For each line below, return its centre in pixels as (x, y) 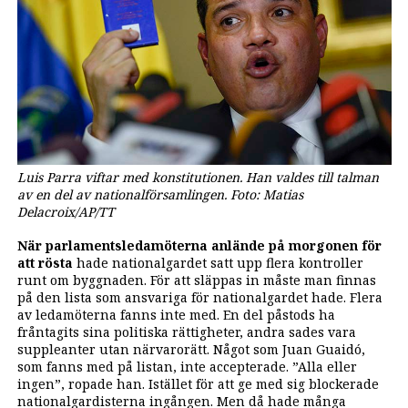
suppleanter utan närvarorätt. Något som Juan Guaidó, (191, 349)
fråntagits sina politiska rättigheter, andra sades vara (186, 331)
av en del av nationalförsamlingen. (123, 195)
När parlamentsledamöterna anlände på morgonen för (199, 245)
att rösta (45, 262)
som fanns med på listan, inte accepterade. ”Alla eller (187, 366)
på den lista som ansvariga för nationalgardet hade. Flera (199, 297)
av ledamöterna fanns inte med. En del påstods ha (176, 314)
